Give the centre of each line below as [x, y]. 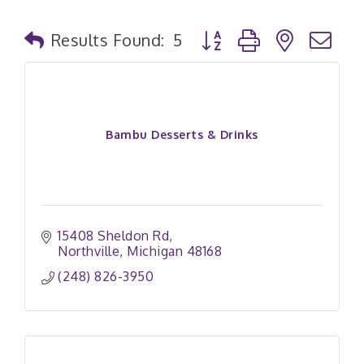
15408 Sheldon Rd [113, 236]
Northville [89, 251]
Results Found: [108, 40]
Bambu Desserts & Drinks [182, 134]
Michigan [155, 251]
